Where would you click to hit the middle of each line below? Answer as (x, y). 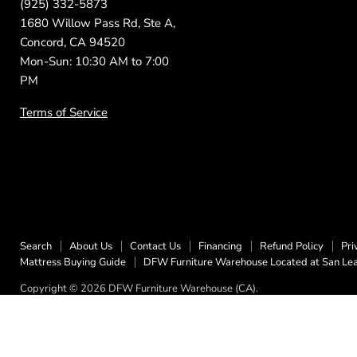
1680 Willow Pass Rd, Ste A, (98, 24)
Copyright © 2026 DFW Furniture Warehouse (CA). (139, 289)
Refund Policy (292, 247)
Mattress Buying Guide (73, 263)
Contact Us (155, 247)
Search (36, 247)
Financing (220, 247)
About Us (91, 247)
